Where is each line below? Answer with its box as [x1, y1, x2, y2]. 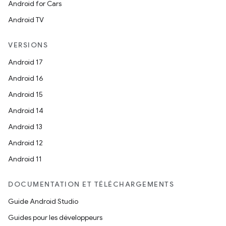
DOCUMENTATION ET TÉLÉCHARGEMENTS [8, 180, 174, 189]
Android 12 [8, 138, 43, 147]
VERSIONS [8, 40, 48, 49]
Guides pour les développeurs [8, 213, 102, 222]
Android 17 [8, 58, 43, 67]
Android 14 [8, 106, 43, 115]
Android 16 [8, 74, 43, 83]
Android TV [8, 15, 44, 24]
